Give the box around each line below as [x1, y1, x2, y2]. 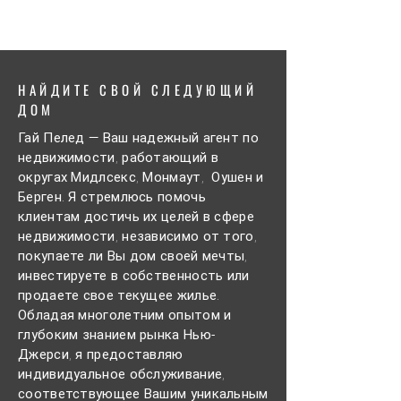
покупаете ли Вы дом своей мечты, [18, 248, 248, 264]
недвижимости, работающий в [18, 149, 218, 166]
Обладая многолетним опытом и [18, 307, 232, 323]
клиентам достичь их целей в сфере [18, 209, 254, 225]
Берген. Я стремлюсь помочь [18, 189, 206, 205]
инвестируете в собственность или [18, 268, 250, 284]
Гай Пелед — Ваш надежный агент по [18, 130, 259, 146]
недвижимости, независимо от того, [18, 228, 257, 244]
